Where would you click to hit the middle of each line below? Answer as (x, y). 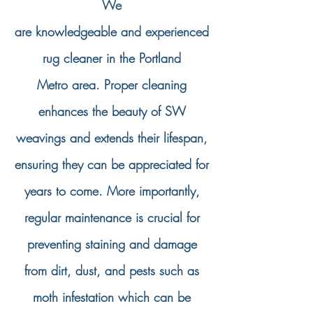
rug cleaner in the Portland (112, 58)
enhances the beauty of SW (112, 111)
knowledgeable (76, 31)
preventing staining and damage (112, 244)
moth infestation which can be (112, 297)
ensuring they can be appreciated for (112, 164)
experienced (177, 31)
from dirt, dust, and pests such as (112, 270)
